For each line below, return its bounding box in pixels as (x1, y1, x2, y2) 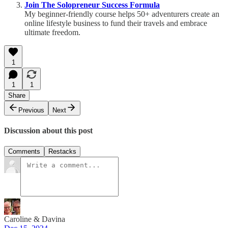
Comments (8, 148, 40, 156)
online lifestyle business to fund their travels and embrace (24, 18, 207, 27)
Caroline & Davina (4, 215, 65, 224)
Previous (18, 106, 44, 114)
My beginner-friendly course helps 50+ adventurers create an (24, 9, 219, 18)
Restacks (48, 148, 76, 156)
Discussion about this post (4, 126, 93, 135)
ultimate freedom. (24, 27, 80, 37)
